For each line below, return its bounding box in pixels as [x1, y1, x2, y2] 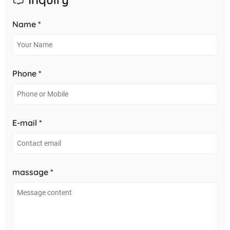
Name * [12, 18, 41, 29]
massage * [12, 166, 53, 177]
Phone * [12, 68, 42, 79]
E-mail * [12, 117, 42, 128]
